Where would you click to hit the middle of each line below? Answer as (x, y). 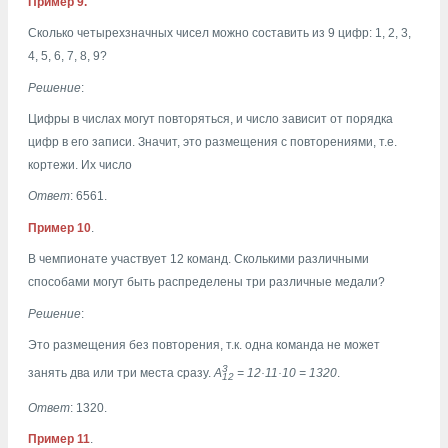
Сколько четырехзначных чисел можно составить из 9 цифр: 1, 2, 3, (219, 33)
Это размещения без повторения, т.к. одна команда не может (204, 344)
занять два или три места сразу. (121, 372)
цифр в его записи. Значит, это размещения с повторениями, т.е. (212, 141)
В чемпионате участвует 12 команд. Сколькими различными (198, 259)
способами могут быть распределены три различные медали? (206, 282)
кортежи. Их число (81, 164)
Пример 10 (59, 227)
